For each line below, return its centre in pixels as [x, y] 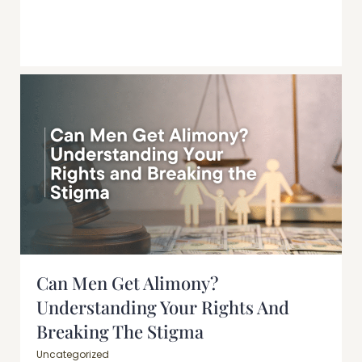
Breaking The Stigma [120, 332]
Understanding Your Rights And [163, 307]
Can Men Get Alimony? [127, 283]
